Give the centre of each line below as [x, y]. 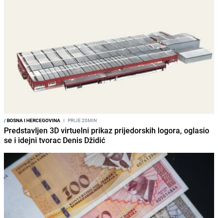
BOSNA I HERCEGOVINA [33, 120]
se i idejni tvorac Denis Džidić [54, 140]
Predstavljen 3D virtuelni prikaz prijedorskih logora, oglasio [107, 131]
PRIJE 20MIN [82, 120]
